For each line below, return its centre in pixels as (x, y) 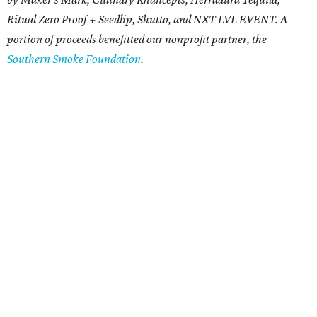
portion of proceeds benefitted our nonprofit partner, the (137, 39)
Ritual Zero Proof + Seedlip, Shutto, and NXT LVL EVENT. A (147, 19)
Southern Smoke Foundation (74, 58)
